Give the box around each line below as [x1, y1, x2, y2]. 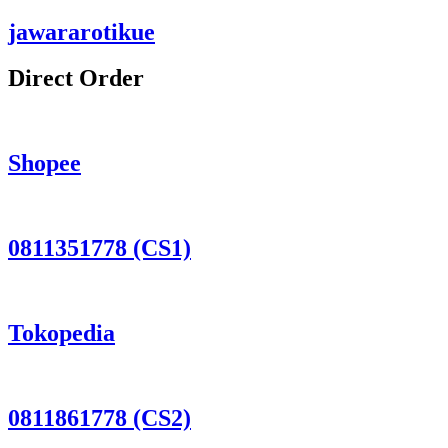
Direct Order [8, 65, 144, 92]
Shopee [8, 150, 81, 177]
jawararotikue [8, 18, 155, 45]
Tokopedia [8, 319, 115, 346]
